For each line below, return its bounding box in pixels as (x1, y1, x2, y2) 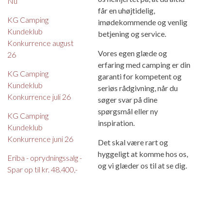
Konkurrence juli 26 (7, 92, 71, 101)
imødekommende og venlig (97, 17, 187, 27)
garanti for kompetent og (97, 71, 182, 81)
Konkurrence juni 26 (7, 134, 73, 143)
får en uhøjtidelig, (97, 5, 155, 15)
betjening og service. (97, 29, 166, 38)
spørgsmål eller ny (97, 106, 158, 116)
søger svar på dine (97, 94, 157, 104)
